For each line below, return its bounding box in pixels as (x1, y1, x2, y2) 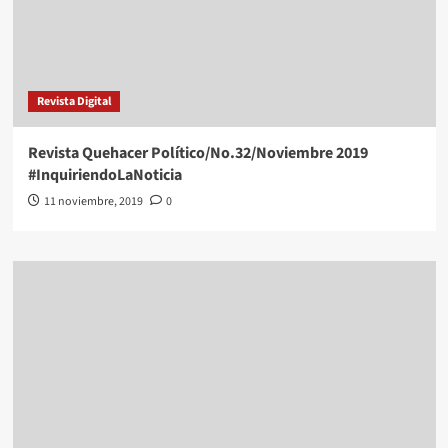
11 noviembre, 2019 (43, 193, 143, 211)
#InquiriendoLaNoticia (27, 164, 182, 187)
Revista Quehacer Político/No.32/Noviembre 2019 (27, 142, 368, 165)
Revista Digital (36, 93, 111, 111)
